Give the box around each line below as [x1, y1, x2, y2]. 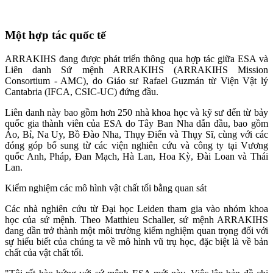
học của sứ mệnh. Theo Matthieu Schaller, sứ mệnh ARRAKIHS [5, 214, 268, 225]
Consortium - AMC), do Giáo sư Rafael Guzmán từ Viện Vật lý [5, 75, 268, 86]
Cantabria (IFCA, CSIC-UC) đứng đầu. [5, 86, 158, 97]
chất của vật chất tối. [5, 247, 83, 258]
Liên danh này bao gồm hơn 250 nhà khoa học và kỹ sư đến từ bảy [5, 107, 268, 118]
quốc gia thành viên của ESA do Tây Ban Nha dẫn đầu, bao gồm [5, 118, 268, 129]
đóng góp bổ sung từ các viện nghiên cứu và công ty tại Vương [5, 140, 268, 151]
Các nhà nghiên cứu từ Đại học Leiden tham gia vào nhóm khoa [5, 203, 268, 214]
